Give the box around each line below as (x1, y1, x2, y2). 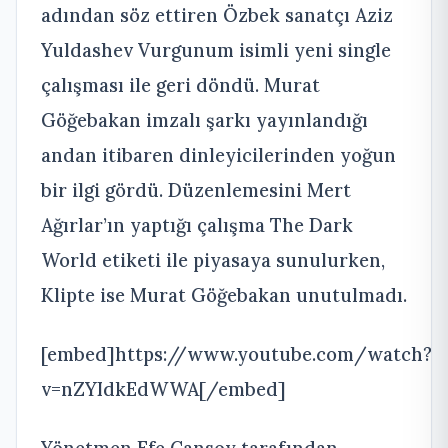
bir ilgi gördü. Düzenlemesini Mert (41, 178, 351, 202)
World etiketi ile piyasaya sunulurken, (41, 248, 385, 272)
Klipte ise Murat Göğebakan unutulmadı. (41, 283, 407, 307)
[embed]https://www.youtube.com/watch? (41, 342, 432, 366)
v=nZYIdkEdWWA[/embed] (41, 377, 286, 401)
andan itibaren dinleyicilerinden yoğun (41, 143, 396, 167)
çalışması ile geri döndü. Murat (41, 73, 320, 97)
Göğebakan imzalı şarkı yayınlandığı (41, 108, 368, 132)
